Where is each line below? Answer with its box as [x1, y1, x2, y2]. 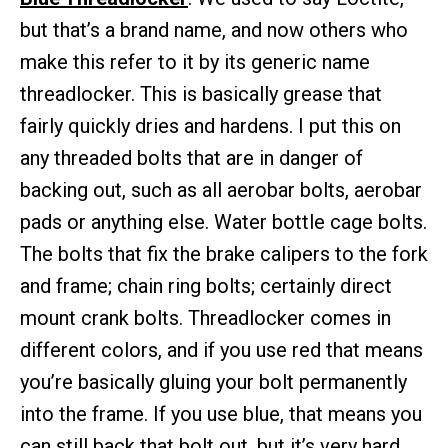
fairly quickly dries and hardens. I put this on [20, 114, 401, 139]
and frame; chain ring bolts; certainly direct [20, 274, 392, 299]
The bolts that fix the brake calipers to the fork [20, 242, 428, 267]
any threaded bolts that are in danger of [20, 146, 363, 171]
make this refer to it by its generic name [20, 50, 370, 75]
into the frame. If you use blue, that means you [20, 402, 422, 427]
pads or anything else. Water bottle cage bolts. [20, 210, 427, 235]
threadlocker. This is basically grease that [20, 82, 382, 107]
